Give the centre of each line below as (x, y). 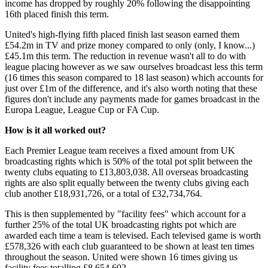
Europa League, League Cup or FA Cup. (82, 109)
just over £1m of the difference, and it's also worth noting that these (131, 88)
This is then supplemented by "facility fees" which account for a (125, 214)
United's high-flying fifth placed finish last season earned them (122, 34)
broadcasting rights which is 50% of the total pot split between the (129, 161)
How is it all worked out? (55, 130)
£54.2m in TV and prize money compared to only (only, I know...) (130, 45)
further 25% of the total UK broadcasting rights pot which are (121, 224)
